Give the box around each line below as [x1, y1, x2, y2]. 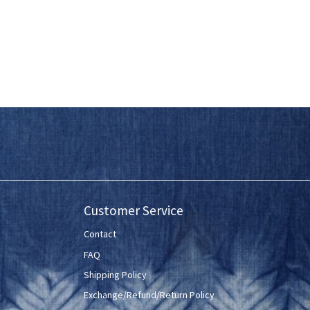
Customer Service [84, 202, 184, 219]
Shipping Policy [84, 268, 147, 282]
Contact [84, 228, 117, 241]
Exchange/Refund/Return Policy [84, 289, 215, 302]
